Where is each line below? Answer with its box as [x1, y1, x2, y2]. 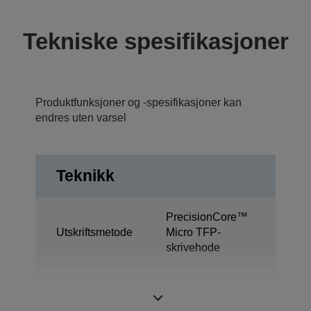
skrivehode [166, 241, 220, 253]
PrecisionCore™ [166, 210, 248, 223]
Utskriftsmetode [56, 226, 133, 238]
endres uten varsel [35, 111, 126, 124]
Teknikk [56, 166, 115, 185]
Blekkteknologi [56, 289, 129, 301]
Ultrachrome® [166, 281, 235, 294]
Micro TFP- [166, 226, 221, 238]
